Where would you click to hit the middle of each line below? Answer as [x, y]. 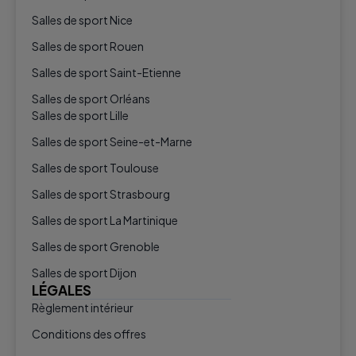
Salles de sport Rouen [88, 46]
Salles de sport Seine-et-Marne [112, 142]
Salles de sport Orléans [91, 99]
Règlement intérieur [83, 307]
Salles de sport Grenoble [96, 247]
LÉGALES [62, 290]
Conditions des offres [89, 333]
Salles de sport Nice [82, 20]
